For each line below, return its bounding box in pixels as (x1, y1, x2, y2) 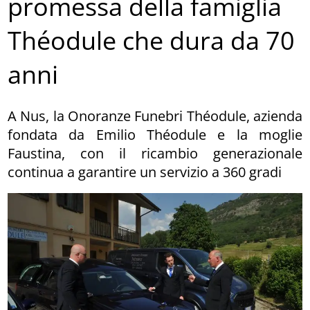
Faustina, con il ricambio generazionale (8, 143, 302, 163)
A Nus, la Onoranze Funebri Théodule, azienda (8, 106, 302, 125)
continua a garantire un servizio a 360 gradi (8, 162, 282, 181)
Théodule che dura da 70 (8, 24, 295, 58)
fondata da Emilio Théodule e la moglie (8, 125, 302, 144)
